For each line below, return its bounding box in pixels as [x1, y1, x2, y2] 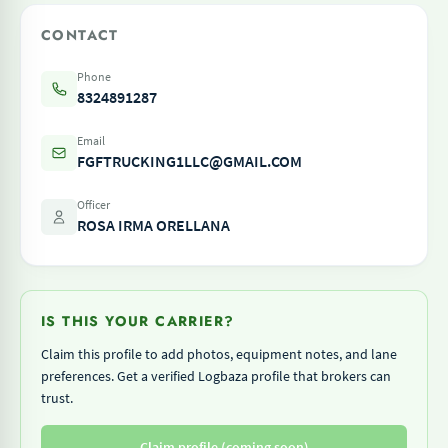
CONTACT [41, 25, 119, 45]
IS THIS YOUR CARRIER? [41, 311, 235, 331]
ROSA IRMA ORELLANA [77, 215, 230, 235]
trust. [41, 389, 73, 407]
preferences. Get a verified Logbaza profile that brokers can [41, 367, 391, 385]
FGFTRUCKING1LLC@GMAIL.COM [77, 151, 302, 171]
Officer [77, 197, 110, 212]
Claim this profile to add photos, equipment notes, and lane [41, 345, 397, 363]
